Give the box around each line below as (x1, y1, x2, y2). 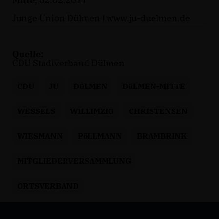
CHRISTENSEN (129, 106, 188, 117)
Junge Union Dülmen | (12, 12, 107, 24)
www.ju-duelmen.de (107, 12, 190, 24)
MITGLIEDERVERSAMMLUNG (17, 155, 131, 167)
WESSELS (17, 106, 55, 117)
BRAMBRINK (137, 131, 187, 142)
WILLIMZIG (70, 106, 114, 117)
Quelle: (12, 48, 43, 60)
